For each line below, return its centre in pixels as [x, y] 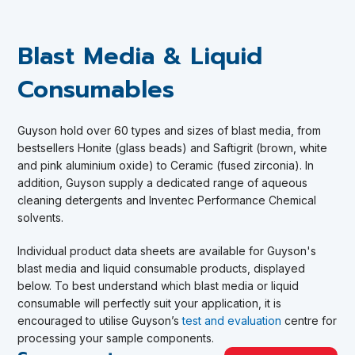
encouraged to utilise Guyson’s [100, 320]
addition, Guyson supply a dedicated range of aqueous [163, 182]
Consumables [96, 89]
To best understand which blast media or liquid [177, 285]
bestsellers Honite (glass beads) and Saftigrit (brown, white [173, 147]
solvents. [41, 217]
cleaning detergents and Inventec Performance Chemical [167, 200]
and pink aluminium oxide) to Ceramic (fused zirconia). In [166, 165]
